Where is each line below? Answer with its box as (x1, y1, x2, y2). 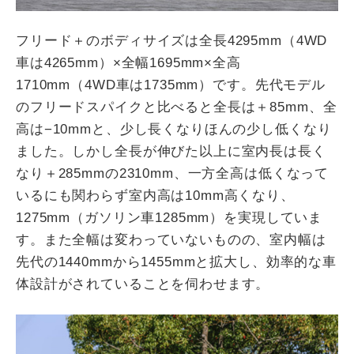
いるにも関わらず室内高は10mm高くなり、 (16, 187, 295, 203)
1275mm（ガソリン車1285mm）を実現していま (16, 209, 323, 225)
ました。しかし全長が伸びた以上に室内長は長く (16, 143, 326, 159)
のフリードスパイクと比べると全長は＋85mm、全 (16, 99, 337, 115)
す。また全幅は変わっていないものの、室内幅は (16, 232, 326, 247)
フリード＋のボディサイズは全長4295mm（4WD (16, 32, 328, 48)
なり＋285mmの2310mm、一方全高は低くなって (16, 165, 330, 181)
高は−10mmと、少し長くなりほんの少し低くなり (16, 121, 332, 137)
